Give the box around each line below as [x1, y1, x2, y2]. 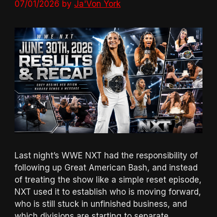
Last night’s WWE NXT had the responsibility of [15, 151, 198, 161]
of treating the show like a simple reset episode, [15, 175, 201, 185]
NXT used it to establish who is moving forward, [15, 187, 201, 197]
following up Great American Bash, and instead [15, 163, 198, 173]
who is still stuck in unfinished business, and [15, 199, 187, 209]
